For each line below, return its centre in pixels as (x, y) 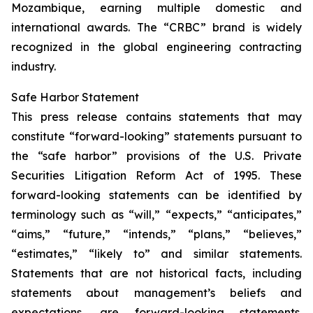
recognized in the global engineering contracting (156, 47)
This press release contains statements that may (156, 117)
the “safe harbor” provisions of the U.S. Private (156, 156)
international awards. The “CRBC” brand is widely (156, 28)
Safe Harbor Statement (75, 97)
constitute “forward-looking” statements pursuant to (156, 137)
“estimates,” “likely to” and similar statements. (156, 254)
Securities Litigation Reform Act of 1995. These (156, 176)
